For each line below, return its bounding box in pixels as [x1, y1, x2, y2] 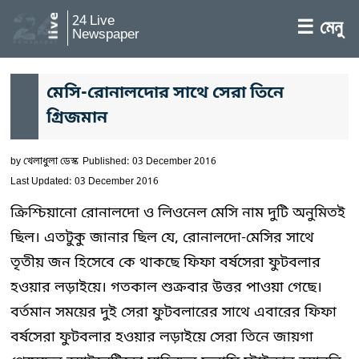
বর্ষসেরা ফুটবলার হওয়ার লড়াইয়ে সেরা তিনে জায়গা [10, 328, 313, 347]
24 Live [72, 12, 115, 30]
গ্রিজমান [46, 107, 107, 130]
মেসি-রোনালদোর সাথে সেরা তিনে [46, 83, 284, 105]
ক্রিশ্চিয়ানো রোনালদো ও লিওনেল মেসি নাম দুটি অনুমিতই [10, 204, 345, 223]
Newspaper [72, 26, 139, 44]
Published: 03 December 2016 [83, 155, 216, 168]
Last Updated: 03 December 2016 [10, 175, 159, 188]
